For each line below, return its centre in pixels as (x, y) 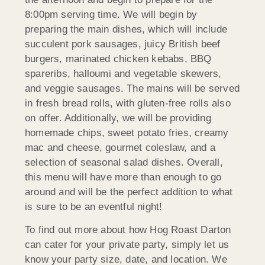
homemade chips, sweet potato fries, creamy (127, 132)
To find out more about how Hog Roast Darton (128, 230)
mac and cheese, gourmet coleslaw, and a (120, 147)
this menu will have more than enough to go (123, 177)
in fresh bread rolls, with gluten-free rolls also (128, 103)
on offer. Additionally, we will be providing (118, 118)
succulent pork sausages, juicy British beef (123, 44)
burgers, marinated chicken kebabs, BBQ (118, 59)
